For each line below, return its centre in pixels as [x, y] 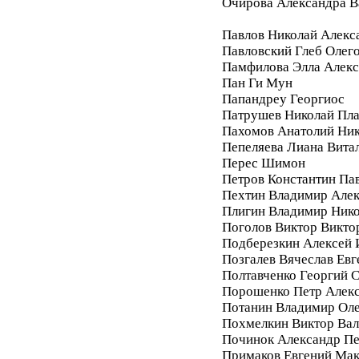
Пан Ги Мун [257, 83]
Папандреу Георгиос [283, 99]
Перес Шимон [263, 163]
